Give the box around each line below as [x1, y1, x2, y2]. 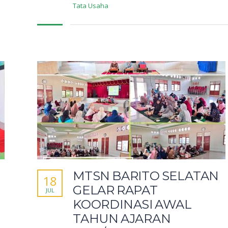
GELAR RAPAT [73, 183, 158, 198]
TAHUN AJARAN [73, 211, 171, 226]
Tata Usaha [73, 1, 108, 11]
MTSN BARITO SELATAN [73, 168, 219, 184]
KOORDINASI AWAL [73, 197, 192, 212]
